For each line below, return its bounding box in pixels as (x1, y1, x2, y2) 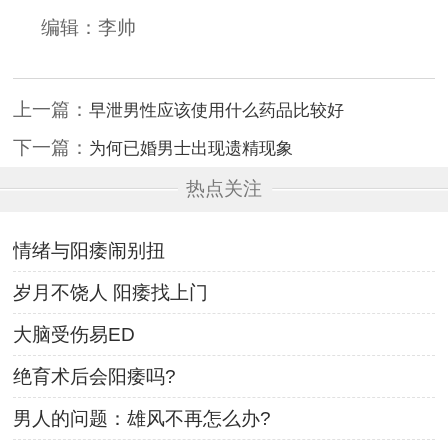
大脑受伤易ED (13, 324, 136, 346)
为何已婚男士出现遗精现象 (89, 137, 294, 158)
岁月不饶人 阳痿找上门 (13, 282, 209, 304)
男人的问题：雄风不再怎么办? (13, 408, 272, 430)
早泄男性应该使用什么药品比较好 (89, 99, 345, 120)
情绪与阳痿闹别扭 (13, 240, 166, 262)
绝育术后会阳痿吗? (13, 366, 177, 388)
